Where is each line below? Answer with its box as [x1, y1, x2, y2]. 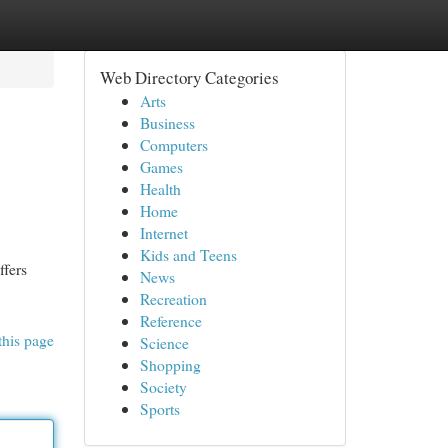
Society [139, 376, 187, 397]
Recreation [139, 288, 207, 309]
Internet [139, 222, 188, 243]
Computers [139, 134, 208, 155]
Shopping [139, 354, 201, 375]
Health [139, 178, 181, 199]
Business [139, 112, 195, 133]
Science [139, 332, 189, 353]
